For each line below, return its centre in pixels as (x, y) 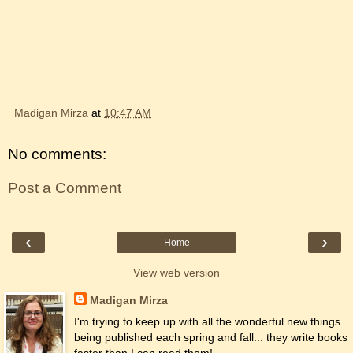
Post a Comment (65, 188)
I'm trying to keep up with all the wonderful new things (207, 321)
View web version (176, 272)
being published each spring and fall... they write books (210, 337)
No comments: (57, 154)
